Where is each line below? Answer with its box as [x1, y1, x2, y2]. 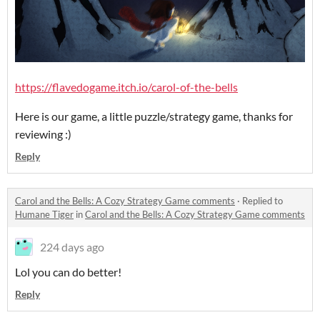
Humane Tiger [15, 208, 74, 220]
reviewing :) [15, 126, 71, 141]
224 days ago [40, 239, 104, 254]
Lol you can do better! [15, 264, 121, 279]
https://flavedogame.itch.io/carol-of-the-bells [15, 79, 238, 94]
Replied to [242, 194, 283, 206]
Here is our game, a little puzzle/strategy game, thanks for [15, 109, 293, 123]
